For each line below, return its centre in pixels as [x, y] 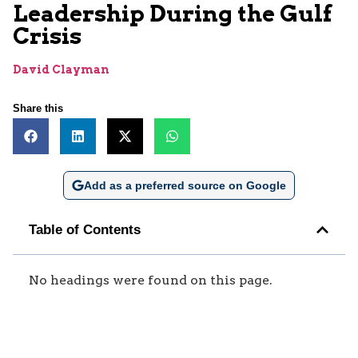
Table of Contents [85, 229]
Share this [38, 108]
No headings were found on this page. [151, 280]
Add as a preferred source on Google [185, 185]
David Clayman [61, 69]
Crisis [47, 36]
